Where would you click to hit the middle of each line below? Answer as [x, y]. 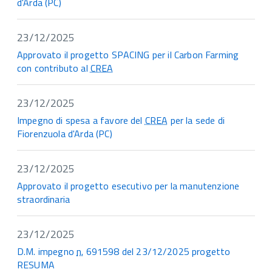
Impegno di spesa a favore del [81, 121]
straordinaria [44, 199]
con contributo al [54, 68]
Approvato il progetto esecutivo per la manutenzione [128, 186]
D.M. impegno [47, 252]
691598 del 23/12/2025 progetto [157, 252]
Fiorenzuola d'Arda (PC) [65, 134]
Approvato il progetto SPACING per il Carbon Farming [128, 55]
